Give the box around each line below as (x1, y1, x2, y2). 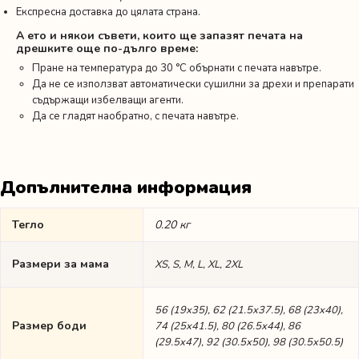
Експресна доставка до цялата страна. (16, 5, 200, 20)
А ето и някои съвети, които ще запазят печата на (16, 28, 303, 44)
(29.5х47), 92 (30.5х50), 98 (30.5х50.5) (155, 335, 343, 350)
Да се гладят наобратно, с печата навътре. (32, 109, 239, 124)
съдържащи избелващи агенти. (32, 93, 184, 108)
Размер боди (12, 318, 87, 334)
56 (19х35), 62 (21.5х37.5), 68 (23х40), (155, 303, 343, 318)
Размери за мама (12, 256, 109, 272)
